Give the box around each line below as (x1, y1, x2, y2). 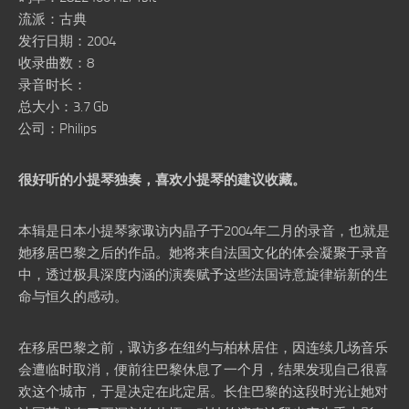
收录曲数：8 (18, 55, 94, 71)
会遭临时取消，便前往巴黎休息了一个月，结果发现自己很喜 (18, 362, 388, 378)
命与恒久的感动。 (18, 288, 128, 305)
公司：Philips (18, 121, 97, 137)
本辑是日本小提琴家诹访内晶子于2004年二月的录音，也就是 (18, 223, 390, 239)
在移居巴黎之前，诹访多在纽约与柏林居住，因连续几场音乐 (18, 340, 388, 356)
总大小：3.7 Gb (18, 99, 109, 115)
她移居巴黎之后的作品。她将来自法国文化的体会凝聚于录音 (18, 245, 388, 261)
